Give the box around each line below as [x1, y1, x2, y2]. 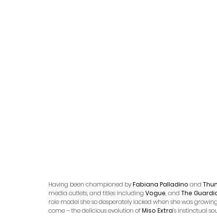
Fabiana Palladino [133, 180, 190, 188]
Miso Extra [142, 206, 173, 215]
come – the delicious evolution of [48, 206, 142, 215]
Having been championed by [48, 180, 133, 188]
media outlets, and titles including [48, 188, 145, 197]
